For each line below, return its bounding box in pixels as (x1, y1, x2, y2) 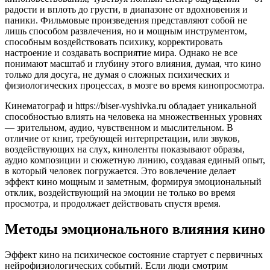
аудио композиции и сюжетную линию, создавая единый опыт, (5, 154, 265, 165)
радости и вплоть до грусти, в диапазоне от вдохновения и (5, 4, 248, 14)
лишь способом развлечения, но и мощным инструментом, (5, 25, 247, 36)
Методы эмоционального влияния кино (5, 221, 265, 237)
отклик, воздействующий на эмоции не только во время (5, 187, 235, 198)
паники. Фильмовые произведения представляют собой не (5, 14, 247, 25)
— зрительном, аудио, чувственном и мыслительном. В (5, 122, 233, 133)
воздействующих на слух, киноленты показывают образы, (5, 143, 245, 154)
